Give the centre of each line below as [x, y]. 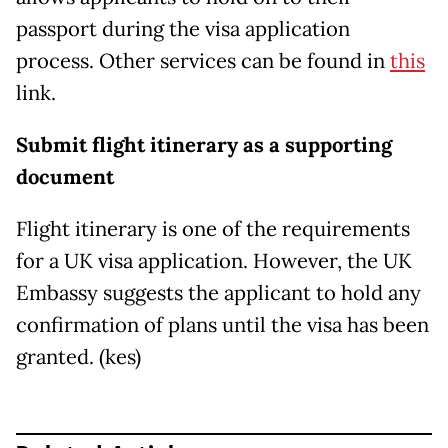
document [65, 177]
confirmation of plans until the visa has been [222, 325]
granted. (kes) [78, 357]
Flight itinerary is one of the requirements [213, 229]
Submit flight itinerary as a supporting [204, 145]
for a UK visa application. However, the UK [214, 261]
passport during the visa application [183, 29]
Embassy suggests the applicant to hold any [218, 293]
